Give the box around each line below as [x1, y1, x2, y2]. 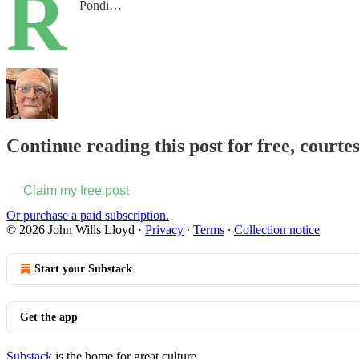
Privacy [145, 222, 184, 236]
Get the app [20, 310, 78, 323]
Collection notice [234, 222, 320, 236]
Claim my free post [23, 183, 129, 197]
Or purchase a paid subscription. [6, 208, 169, 222]
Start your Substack [34, 262, 132, 275]
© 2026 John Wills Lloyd [6, 222, 135, 236]
